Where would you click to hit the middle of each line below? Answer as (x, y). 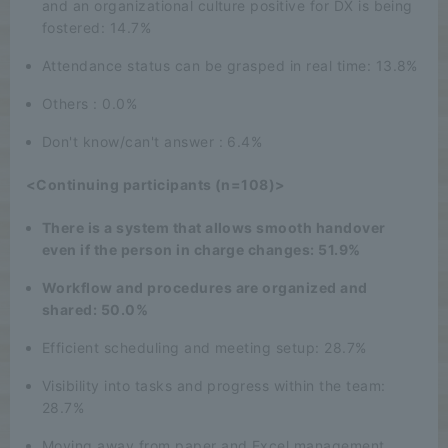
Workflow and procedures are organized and (205, 287)
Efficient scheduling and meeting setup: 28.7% (204, 347)
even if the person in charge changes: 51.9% (201, 249)
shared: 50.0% (95, 309)
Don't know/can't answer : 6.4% (152, 141)
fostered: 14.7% (97, 27)
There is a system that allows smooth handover (214, 227)
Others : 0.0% (90, 103)
